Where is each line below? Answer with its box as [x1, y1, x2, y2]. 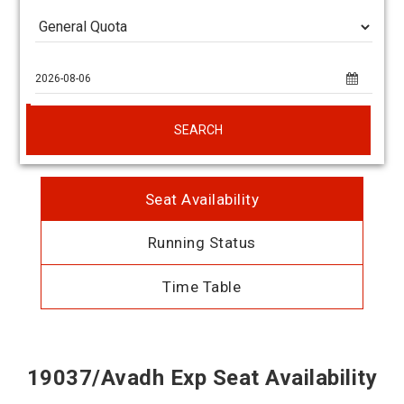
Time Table [162, 278, 242, 296]
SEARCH [174, 122, 223, 137]
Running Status [147, 234, 256, 252]
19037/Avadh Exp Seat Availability [26, 365, 378, 390]
